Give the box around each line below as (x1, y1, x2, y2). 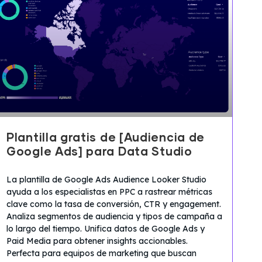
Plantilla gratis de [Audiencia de (6, 132, 205, 144)
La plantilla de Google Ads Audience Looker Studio (6, 174, 206, 185)
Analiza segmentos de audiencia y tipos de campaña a (6, 211, 222, 222)
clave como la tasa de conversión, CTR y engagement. (6, 198, 221, 209)
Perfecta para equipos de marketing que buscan (6, 247, 196, 258)
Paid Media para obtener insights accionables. (6, 235, 188, 246)
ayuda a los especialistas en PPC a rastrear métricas (6, 186, 212, 197)
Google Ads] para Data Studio (6, 146, 192, 158)
